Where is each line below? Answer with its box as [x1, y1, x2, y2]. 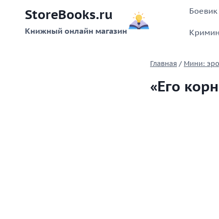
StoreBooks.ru [25, 6, 113, 23]
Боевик [189, 5, 218, 16]
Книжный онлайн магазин [25, 26, 127, 36]
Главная [150, 59, 177, 68]
